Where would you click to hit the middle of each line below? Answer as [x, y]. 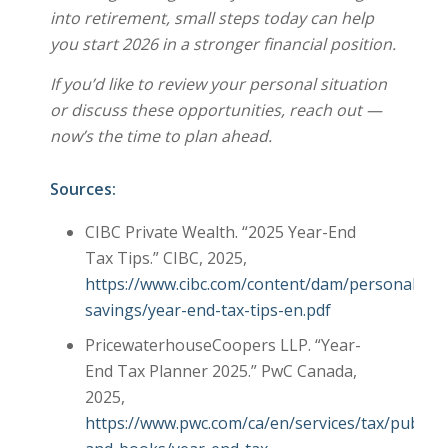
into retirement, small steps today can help [211, 18]
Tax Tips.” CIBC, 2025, [165, 257]
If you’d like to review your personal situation [218, 83]
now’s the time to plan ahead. [160, 135]
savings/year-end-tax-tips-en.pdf [207, 309]
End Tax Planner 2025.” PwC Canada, [220, 370]
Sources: [82, 188]
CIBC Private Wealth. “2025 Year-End [220, 231]
